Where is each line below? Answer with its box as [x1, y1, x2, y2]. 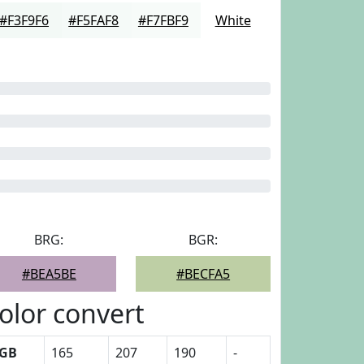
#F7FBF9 [137, 11, 188, 29]
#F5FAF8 [68, 11, 119, 29]
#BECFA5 [176, 265, 231, 283]
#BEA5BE [21, 265, 76, 283]
